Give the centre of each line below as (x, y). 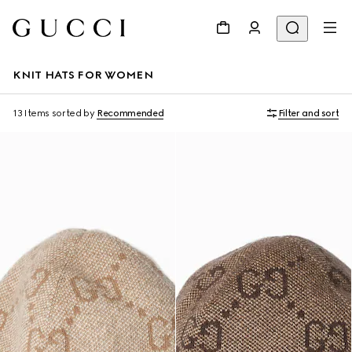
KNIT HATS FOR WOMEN (83, 75)
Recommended (130, 113)
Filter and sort (308, 113)
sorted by (73, 113)
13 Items (31, 113)
